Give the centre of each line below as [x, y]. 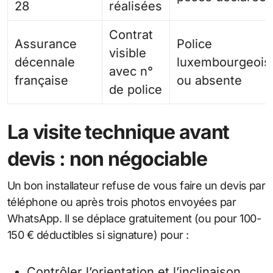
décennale [45, 62]
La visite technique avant [119, 132]
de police [136, 89]
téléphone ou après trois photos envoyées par [122, 202]
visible [128, 53]
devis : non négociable [107, 158]
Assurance [46, 44]
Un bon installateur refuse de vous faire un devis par [136, 185]
